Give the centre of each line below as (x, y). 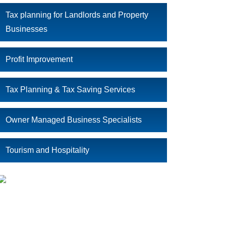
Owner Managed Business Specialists (74, 120)
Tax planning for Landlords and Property (77, 15)
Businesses (26, 29)
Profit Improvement (39, 59)
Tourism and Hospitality (47, 150)
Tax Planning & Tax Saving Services (70, 90)
